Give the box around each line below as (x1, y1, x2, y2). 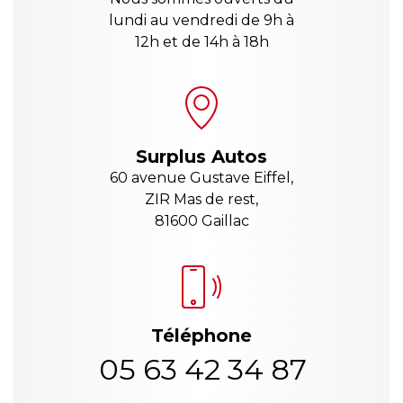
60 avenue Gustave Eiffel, (110, 169, 293, 187)
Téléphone (151, 325, 252, 346)
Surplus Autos (136, 146, 267, 168)
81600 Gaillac (154, 212, 249, 230)
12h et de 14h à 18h (134, 33, 269, 51)
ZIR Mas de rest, (145, 191, 258, 209)
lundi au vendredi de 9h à (109, 12, 294, 30)
